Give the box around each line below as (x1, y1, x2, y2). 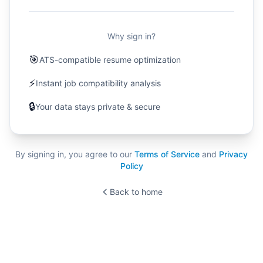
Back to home (110, 186, 163, 197)
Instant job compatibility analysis (36, 77, 161, 88)
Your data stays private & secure (35, 101, 160, 112)
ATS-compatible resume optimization (39, 54, 181, 65)
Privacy (219, 149, 248, 159)
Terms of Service (134, 149, 200, 159)
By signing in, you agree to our (15, 149, 132, 159)
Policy (120, 160, 143, 171)
